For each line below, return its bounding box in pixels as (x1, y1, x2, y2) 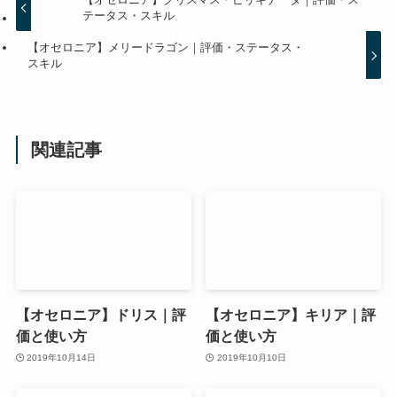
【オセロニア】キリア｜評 (206, 307, 377, 323)
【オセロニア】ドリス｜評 (15, 307, 186, 323)
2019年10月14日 (27, 352, 97, 362)
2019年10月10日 (216, 352, 286, 362)
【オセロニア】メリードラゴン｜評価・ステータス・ (27, 40, 305, 54)
